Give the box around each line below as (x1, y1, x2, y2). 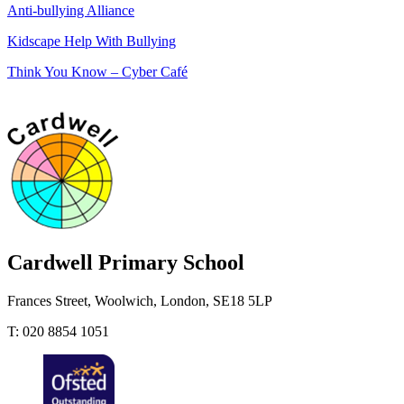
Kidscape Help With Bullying (7, 33, 176, 50)
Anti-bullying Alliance (7, 3, 134, 19)
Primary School (98, 250, 244, 274)
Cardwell (7, 250, 98, 274)
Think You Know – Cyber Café (7, 64, 188, 80)
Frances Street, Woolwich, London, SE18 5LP (7, 292, 272, 308)
